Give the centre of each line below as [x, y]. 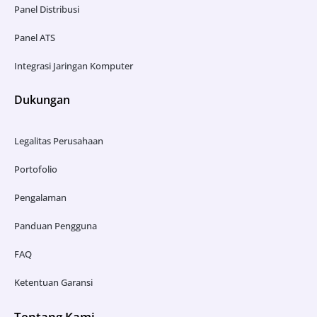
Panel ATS [35, 37]
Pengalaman [40, 197]
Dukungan [42, 99]
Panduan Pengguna [56, 225]
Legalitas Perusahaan [59, 140]
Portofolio [36, 169]
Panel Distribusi [47, 9]
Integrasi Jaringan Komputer [74, 65]
